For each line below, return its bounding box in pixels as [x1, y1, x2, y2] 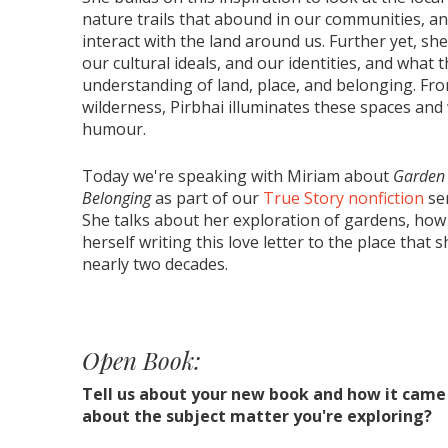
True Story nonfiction [263, 187, 424, 210]
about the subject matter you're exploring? [82, 405, 432, 428]
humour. [82, 118, 150, 141]
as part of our [151, 187, 263, 210]
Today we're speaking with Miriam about [82, 165, 393, 188]
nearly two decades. [82, 253, 228, 276]
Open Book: [82, 344, 201, 377]
